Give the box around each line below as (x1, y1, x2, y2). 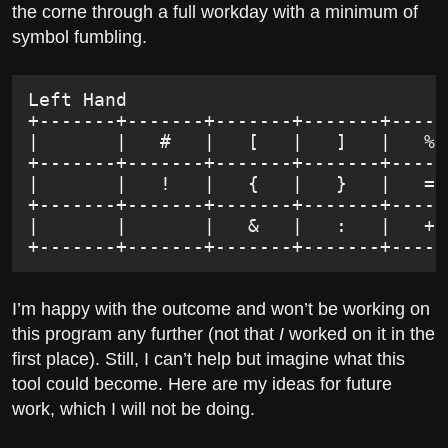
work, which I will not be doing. (12, 399, 255, 420)
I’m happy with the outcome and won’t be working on (12, 299, 430, 320)
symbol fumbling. (12, 26, 147, 47)
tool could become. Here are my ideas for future (12, 374, 392, 395)
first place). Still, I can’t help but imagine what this (12, 349, 405, 370)
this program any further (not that (12, 324, 279, 345)
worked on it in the (284, 324, 435, 345)
